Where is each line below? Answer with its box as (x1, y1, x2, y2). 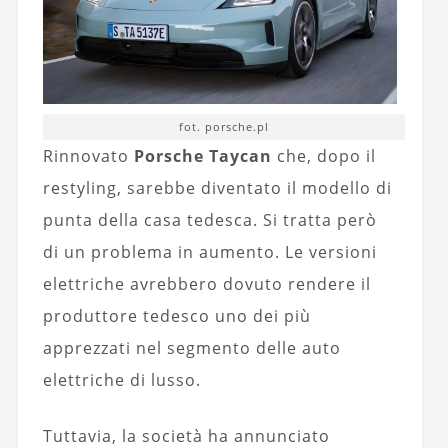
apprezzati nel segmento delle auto (42, 336, 341, 359)
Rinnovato (42, 144, 134, 167)
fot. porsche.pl (179, 118, 270, 134)
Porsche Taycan (133, 144, 272, 167)
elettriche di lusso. (42, 368, 201, 391)
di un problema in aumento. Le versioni (42, 240, 377, 263)
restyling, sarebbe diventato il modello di (42, 176, 392, 199)
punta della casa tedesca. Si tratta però (42, 208, 377, 231)
